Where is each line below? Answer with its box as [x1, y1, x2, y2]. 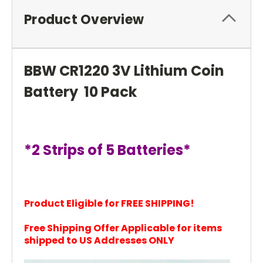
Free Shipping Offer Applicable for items [24, 221, 222, 235]
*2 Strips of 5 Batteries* [24, 140, 191, 160]
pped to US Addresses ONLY [39, 233, 174, 247]
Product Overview [24, 10, 144, 29]
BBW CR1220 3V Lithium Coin [24, 60, 224, 80]
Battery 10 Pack [24, 82, 137, 102]
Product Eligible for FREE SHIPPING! [24, 196, 194, 210]
